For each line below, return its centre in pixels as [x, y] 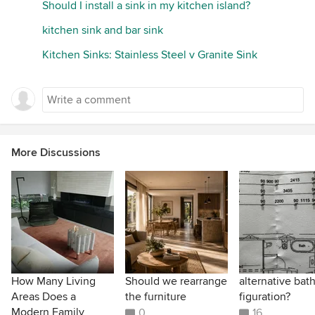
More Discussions [56, 152]
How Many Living [53, 281]
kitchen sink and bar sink [103, 30]
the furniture [156, 296]
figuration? [265, 296]
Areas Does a [44, 296]
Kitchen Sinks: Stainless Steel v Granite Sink [150, 54]
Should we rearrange [176, 281]
